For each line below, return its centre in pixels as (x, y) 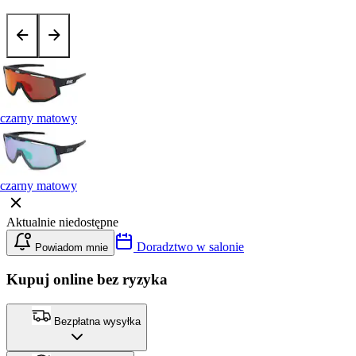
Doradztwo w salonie (189, 247)
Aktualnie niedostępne (62, 222)
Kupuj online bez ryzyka (87, 280)
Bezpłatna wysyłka (96, 321)
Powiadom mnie (70, 248)
